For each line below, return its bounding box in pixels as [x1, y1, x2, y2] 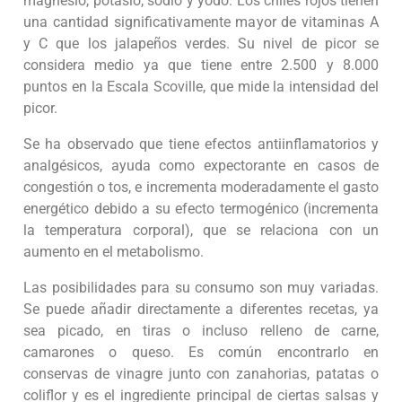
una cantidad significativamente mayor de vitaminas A [23, 13, 379, 31]
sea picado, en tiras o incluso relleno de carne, [23, 322, 379, 340]
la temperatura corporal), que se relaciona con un [23, 222, 379, 240]
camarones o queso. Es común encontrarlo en [23, 344, 379, 362]
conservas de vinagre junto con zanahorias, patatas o [23, 365, 379, 383]
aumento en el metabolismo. [23, 243, 204, 261]
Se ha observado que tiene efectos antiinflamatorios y [23, 135, 379, 153]
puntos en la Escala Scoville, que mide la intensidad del [23, 78, 379, 96]
